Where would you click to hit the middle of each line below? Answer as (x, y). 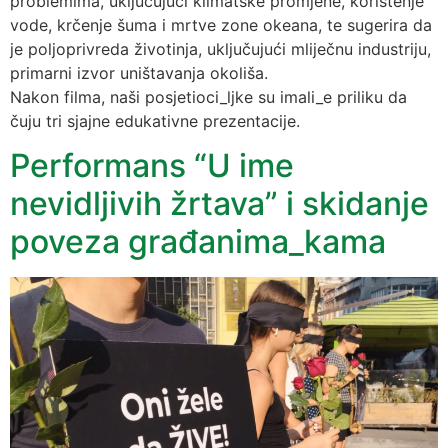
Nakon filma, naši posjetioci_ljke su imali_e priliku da (208, 96)
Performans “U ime (152, 166)
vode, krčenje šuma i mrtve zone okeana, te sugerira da (221, 24)
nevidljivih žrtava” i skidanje (219, 204)
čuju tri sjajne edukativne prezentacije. (155, 120)
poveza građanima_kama (198, 242)
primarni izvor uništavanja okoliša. (139, 72)
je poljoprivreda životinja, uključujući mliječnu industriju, (220, 48)
